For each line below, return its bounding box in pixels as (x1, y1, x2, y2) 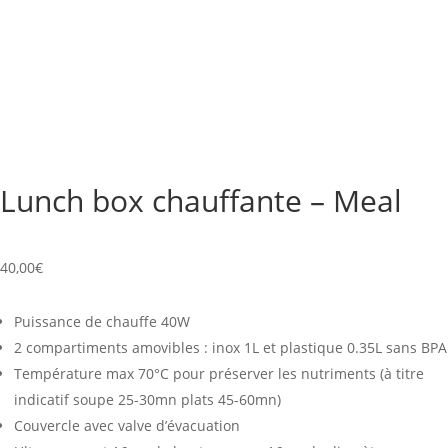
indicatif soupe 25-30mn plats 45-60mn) (14, 390, 281, 410)
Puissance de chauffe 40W (14, 312, 190, 332)
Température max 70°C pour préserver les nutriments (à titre (14, 364, 424, 384)
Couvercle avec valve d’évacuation (14, 416, 240, 436)
